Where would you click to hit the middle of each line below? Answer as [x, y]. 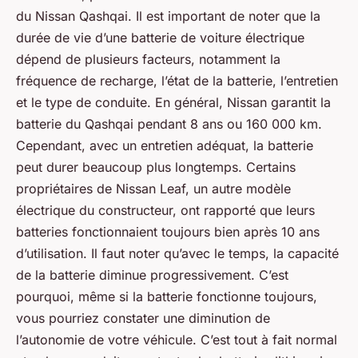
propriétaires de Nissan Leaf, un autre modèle [153, 188]
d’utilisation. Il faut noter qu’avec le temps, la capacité [177, 253]
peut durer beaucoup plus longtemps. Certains [156, 167]
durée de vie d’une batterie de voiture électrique [160, 37]
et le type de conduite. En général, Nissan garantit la [173, 102]
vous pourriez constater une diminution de [143, 318]
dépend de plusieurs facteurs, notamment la [148, 59]
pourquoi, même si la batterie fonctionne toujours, [167, 296]
